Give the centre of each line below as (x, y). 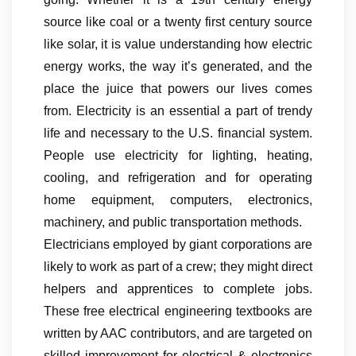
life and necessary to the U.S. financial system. (178, 133)
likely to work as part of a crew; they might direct (178, 266)
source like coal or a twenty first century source (178, 21)
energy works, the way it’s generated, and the (178, 66)
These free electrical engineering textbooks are (178, 311)
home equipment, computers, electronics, (178, 199)
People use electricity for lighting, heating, (178, 155)
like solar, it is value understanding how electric (178, 44)
